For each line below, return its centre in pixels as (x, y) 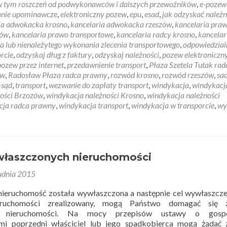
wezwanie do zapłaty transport (99, 85)
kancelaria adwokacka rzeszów (121, 24)
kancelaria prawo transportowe (63, 34)
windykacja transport (93, 105)
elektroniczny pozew (93, 14)
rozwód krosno (135, 75)
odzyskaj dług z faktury (54, 54)
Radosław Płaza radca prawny (58, 75)
